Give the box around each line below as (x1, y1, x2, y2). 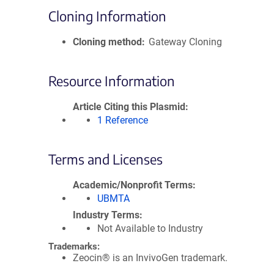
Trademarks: (48, 241, 100, 252)
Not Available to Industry (97, 223, 203, 234)
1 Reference (97, 114, 148, 126)
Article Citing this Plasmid (73, 101, 185, 113)
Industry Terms (73, 209, 139, 221)
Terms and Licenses (48, 150, 163, 168)
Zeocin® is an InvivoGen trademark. (73, 252, 228, 264)
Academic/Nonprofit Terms (73, 179, 193, 191)
